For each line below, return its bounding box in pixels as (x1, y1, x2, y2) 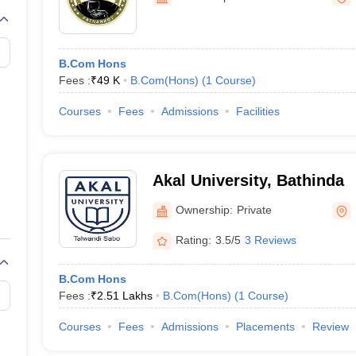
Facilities (235, 105, 280, 118)
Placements (235, 320, 295, 333)
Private (236, 203, 272, 216)
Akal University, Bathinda (152, 172, 344, 189)
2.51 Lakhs (96, 289, 153, 302)
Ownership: (175, 203, 233, 216)
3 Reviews (244, 233, 296, 246)
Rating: (175, 233, 211, 246)
